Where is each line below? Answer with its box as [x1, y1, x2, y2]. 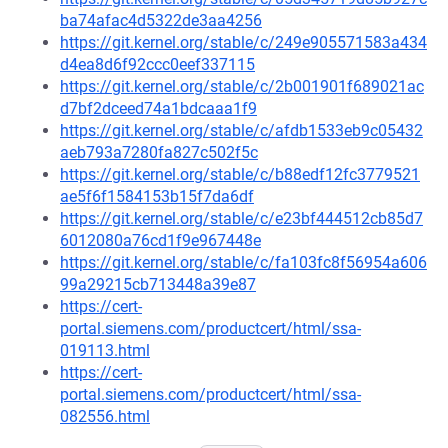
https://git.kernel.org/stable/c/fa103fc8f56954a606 [60, 253, 427, 272]
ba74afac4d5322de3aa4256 [60, 11, 262, 30]
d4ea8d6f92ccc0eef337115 [60, 55, 255, 74]
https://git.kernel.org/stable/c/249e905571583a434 [60, 33, 427, 52]
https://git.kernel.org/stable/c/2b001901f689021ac [60, 77, 424, 96]
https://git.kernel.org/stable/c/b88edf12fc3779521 [60, 165, 420, 184]
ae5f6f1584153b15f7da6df [60, 187, 254, 206]
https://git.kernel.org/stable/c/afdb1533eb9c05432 [60, 121, 423, 140]
